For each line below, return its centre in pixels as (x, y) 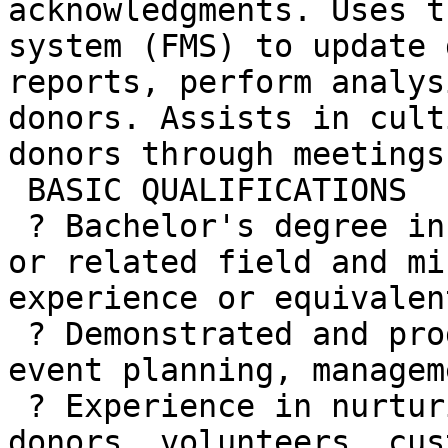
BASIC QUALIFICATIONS (17, 190)
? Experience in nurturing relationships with (17, 406)
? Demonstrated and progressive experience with (17, 334)
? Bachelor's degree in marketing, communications (17, 226)
